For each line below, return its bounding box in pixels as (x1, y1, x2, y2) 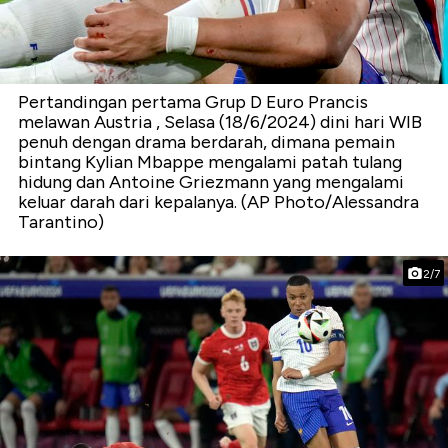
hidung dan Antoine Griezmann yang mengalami (18, 171, 404, 194)
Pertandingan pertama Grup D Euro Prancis (18, 91, 368, 114)
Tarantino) (18, 211, 104, 234)
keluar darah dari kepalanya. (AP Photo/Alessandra (18, 191, 419, 214)
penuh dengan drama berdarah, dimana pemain (18, 131, 395, 154)
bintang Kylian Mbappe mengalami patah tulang (18, 151, 402, 174)
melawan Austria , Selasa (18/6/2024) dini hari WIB (18, 111, 422, 134)
